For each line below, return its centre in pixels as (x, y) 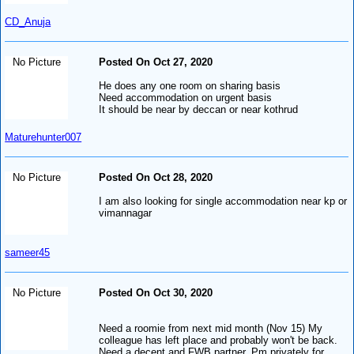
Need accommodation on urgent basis (186, 97)
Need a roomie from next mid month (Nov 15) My (211, 328)
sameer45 (28, 252)
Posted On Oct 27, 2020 (156, 62)
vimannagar (126, 213)
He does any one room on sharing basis (190, 85)
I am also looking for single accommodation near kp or (223, 201)
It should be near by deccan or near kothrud (199, 109)
